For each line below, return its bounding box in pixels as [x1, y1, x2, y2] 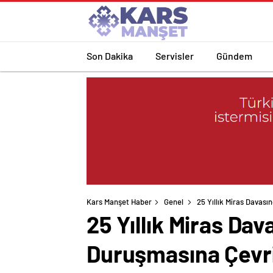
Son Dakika [87, 49, 133, 62]
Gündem [216, 49, 252, 62]
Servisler [155, 49, 194, 62]
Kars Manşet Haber [87, 197, 152, 207]
